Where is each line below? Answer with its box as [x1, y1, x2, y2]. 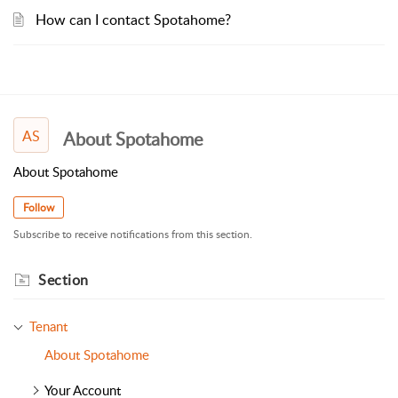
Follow [23, 200, 54, 215]
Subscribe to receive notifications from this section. [13, 227, 252, 243]
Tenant [28, 317, 68, 336]
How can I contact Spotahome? [36, 10, 231, 29]
